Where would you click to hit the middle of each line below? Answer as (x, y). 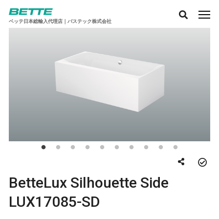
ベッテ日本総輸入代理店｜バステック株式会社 (60, 21)
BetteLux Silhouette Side (88, 182)
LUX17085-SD (54, 201)
